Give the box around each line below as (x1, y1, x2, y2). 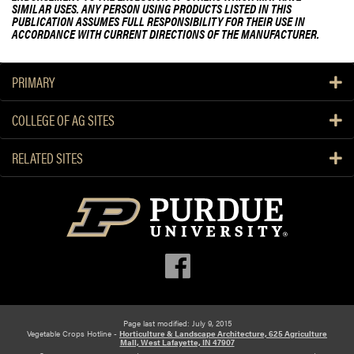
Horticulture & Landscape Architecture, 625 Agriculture (119, 327, 327, 339)
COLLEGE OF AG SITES (12, 109, 115, 130)
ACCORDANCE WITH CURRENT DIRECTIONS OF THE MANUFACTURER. (12, 24, 319, 43)
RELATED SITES (12, 147, 83, 168)
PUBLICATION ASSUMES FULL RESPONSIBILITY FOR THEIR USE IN (12, 12, 305, 31)
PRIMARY (12, 71, 55, 92)
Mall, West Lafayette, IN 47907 (119, 336, 235, 348)
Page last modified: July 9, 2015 (122, 317, 232, 329)
